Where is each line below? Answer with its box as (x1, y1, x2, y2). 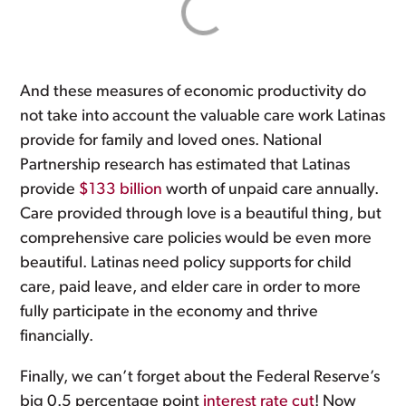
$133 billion (79, 180, 163, 198)
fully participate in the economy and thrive (20, 303, 319, 321)
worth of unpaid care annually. (162, 180, 380, 198)
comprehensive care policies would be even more (20, 229, 372, 247)
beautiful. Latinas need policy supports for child (20, 254, 353, 272)
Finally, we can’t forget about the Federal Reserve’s (20, 368, 381, 386)
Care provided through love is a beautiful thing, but (20, 205, 382, 223)
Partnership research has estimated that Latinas (20, 156, 351, 174)
